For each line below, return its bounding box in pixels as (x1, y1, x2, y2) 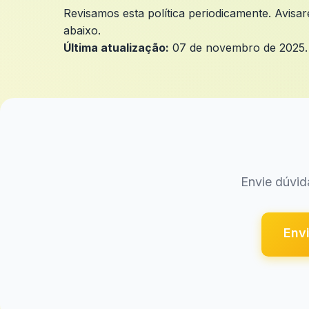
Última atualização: (63, 41, 169, 54)
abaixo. (63, 23, 101, 37)
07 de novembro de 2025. (169, 41, 308, 54)
